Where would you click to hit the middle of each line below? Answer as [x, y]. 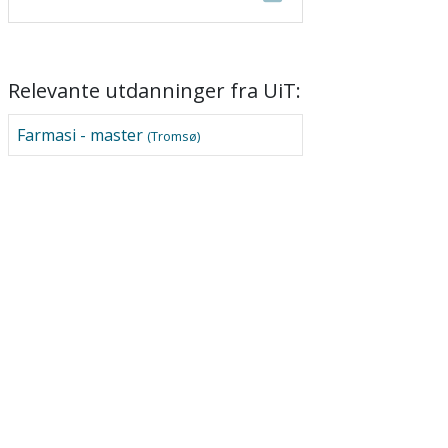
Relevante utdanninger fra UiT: [154, 90]
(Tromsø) [173, 136]
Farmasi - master [81, 135]
